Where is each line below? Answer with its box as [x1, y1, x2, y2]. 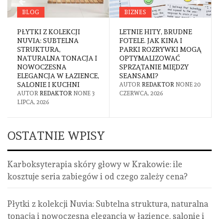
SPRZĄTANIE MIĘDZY [119, 63, 189, 71]
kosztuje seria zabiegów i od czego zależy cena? [7, 172, 187, 182]
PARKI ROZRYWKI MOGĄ [119, 45, 201, 54]
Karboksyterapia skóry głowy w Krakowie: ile [7, 159, 182, 170]
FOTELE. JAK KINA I [119, 37, 182, 45]
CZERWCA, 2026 [119, 90, 163, 97]
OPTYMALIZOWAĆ [119, 54, 180, 63]
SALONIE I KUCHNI [17, 81, 80, 89]
